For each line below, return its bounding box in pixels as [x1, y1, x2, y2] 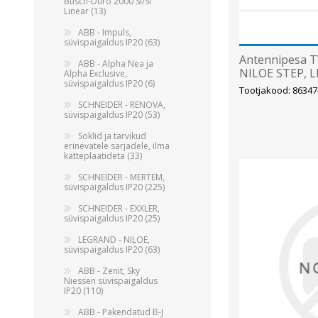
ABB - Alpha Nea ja [78, 57, 153, 70]
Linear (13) [64, 5, 106, 17]
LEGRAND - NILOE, [78, 234, 150, 246]
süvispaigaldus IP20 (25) [64, 212, 160, 224]
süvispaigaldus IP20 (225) [64, 181, 165, 193]
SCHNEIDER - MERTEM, [78, 171, 165, 183]
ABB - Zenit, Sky [78, 265, 140, 277]
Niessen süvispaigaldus [64, 275, 158, 287]
